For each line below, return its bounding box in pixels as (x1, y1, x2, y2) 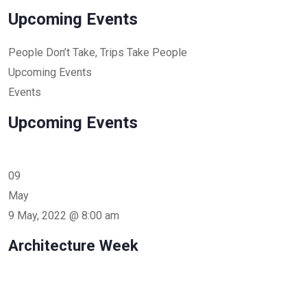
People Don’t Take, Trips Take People (8, 46, 187, 59)
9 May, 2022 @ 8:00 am (8, 209, 119, 222)
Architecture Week (8, 236, 138, 254)
